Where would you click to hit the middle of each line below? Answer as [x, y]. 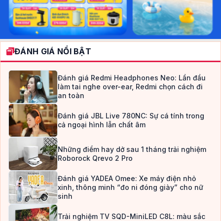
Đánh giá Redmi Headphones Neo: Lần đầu [132, 77]
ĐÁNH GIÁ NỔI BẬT [53, 51]
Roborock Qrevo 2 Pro [95, 158]
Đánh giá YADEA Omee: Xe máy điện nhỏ [127, 178]
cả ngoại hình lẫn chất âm [102, 124]
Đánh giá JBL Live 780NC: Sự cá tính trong [131, 115]
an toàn [71, 95]
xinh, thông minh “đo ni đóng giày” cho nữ [130, 187]
